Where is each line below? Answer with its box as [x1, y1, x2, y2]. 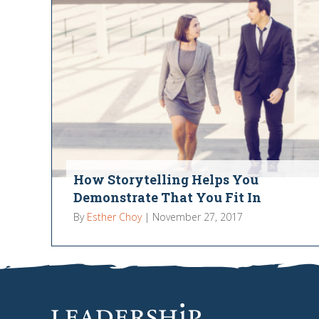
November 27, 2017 [152, 209, 243, 224]
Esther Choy [86, 209, 142, 224]
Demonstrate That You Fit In [73, 188, 261, 206]
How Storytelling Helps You [73, 170, 258, 188]
